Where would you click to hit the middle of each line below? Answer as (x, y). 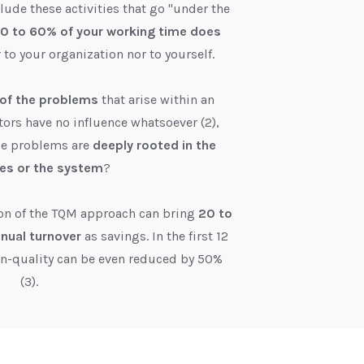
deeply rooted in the (154, 145)
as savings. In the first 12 (156, 236)
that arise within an (156, 100)
